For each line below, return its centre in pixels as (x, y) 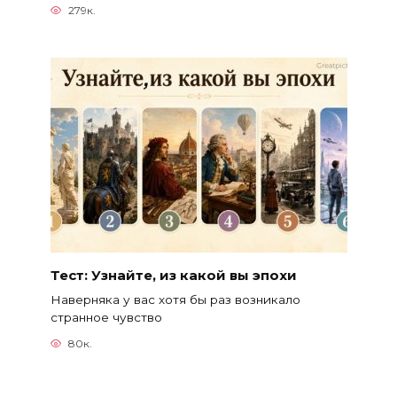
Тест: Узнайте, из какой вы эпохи (173, 275)
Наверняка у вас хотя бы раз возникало (175, 299)
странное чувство (106, 317)
